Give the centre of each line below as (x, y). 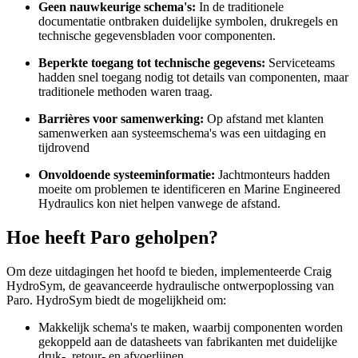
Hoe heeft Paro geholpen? (112, 238)
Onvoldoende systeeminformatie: (127, 175)
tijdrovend (64, 148)
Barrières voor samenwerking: (121, 119)
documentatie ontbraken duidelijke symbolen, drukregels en (188, 22)
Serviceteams (300, 63)
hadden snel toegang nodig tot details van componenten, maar (193, 78)
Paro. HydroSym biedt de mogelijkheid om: (118, 300)
